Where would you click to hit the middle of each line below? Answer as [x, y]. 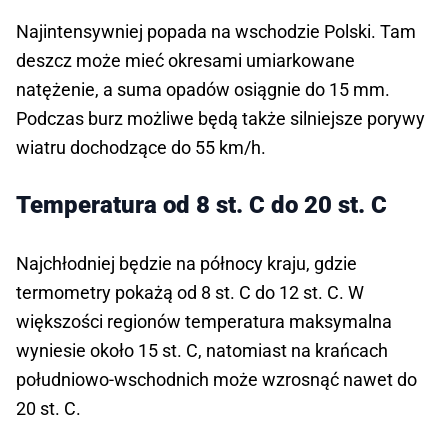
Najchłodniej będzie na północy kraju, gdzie [186, 264]
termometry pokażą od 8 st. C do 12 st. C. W [190, 293]
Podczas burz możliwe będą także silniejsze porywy [220, 119]
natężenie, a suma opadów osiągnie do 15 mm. [203, 90]
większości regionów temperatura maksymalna [204, 322]
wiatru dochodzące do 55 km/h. [141, 148]
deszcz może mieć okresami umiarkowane [185, 61]
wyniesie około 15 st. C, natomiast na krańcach [202, 351]
